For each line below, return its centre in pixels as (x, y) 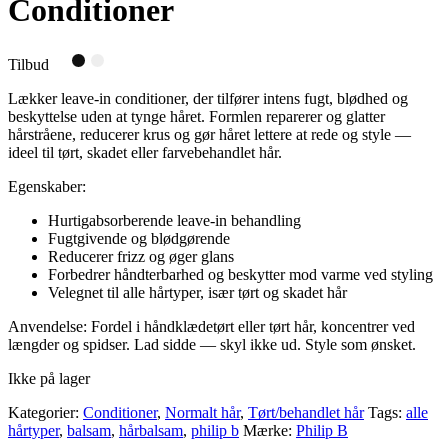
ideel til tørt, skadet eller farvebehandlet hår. (145, 153)
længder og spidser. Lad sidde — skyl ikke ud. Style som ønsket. (212, 345)
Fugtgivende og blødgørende (139, 239)
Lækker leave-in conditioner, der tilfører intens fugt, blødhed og (208, 99)
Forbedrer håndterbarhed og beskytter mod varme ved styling (240, 275)
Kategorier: (45, 413)
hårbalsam (151, 431)
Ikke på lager (49, 379)
